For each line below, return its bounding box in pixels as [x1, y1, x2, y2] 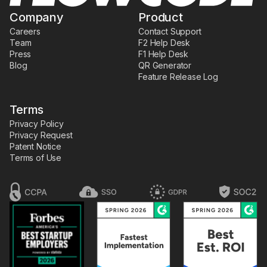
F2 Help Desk [138, 37, 191, 48]
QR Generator [138, 60, 192, 70]
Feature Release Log [138, 71, 218, 82]
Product [138, 10, 183, 24]
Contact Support [138, 26, 201, 36]
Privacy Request [10, 129, 73, 140]
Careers [10, 26, 41, 36]
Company [10, 10, 64, 24]
